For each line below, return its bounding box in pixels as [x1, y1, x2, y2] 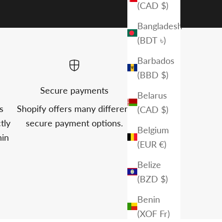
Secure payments [40, 85, 109, 96]
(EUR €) [137, 138, 166, 150]
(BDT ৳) [137, 34, 166, 46]
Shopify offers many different [16, 103, 132, 114]
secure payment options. [26, 117, 123, 129]
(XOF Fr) [137, 208, 170, 219]
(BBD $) [137, 69, 168, 80]
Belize [137, 159, 161, 170]
